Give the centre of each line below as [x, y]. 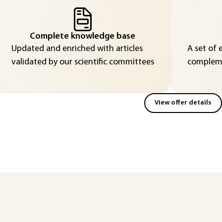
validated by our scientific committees [83, 62]
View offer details [183, 103]
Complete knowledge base [83, 36]
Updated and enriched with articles [77, 49]
